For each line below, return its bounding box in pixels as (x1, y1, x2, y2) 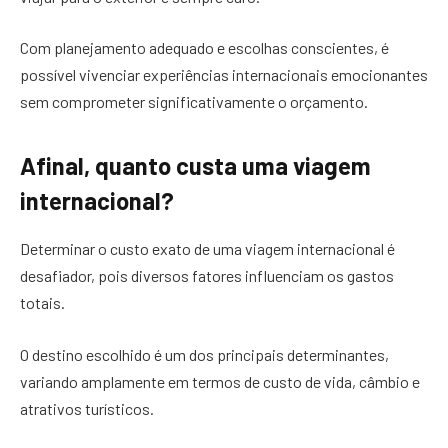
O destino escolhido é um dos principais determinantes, (20, 344, 389, 364)
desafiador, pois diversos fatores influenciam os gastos (20, 266, 394, 286)
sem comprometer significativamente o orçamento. (20, 92, 368, 112)
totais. (20, 293, 68, 313)
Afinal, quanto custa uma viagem (20, 150, 371, 180)
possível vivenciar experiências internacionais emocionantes (20, 65, 428, 85)
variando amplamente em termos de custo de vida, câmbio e (20, 371, 420, 391)
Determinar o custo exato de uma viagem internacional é (20, 239, 395, 259)
